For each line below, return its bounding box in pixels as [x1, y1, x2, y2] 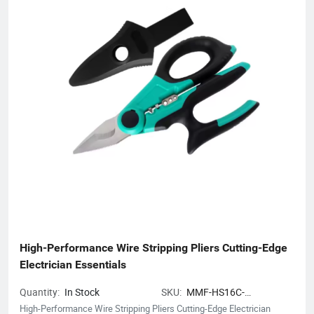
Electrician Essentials [20, 257, 126, 271]
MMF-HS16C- [186, 285, 245, 299]
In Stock [64, 285, 100, 299]
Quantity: [20, 285, 62, 299]
